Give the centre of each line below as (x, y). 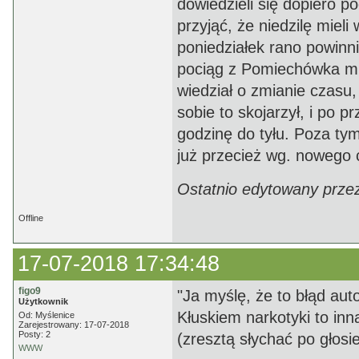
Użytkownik (43, 301)
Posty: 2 (34, 334)
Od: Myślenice (46, 315)
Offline (31, 218)
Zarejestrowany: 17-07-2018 (74, 325)
